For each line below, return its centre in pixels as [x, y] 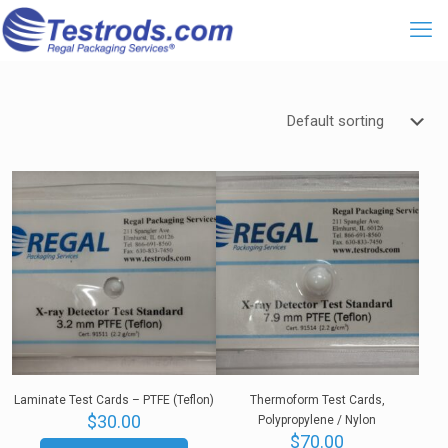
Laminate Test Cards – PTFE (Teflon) [113, 399]
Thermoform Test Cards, [317, 399]
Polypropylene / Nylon [317, 419]
